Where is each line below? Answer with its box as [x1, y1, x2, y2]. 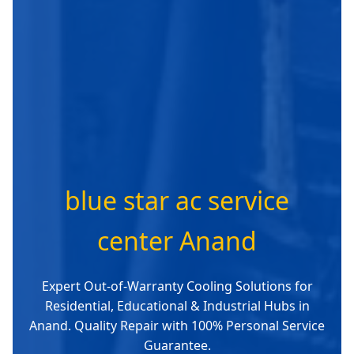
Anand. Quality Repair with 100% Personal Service [29, 316, 325, 334]
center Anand [97, 223, 257, 258]
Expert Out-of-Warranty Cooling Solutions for [41, 277, 313, 295]
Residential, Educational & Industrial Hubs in [44, 296, 310, 314]
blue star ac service [65, 183, 289, 217]
